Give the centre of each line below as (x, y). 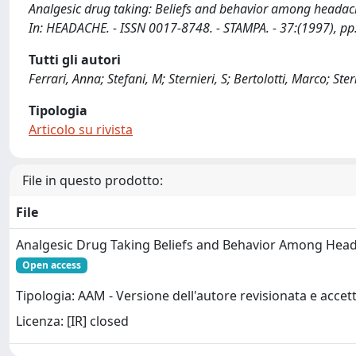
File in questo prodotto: (93, 180)
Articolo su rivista (81, 130)
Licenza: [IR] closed (72, 321)
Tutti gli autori (75, 60)
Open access (51, 265)
